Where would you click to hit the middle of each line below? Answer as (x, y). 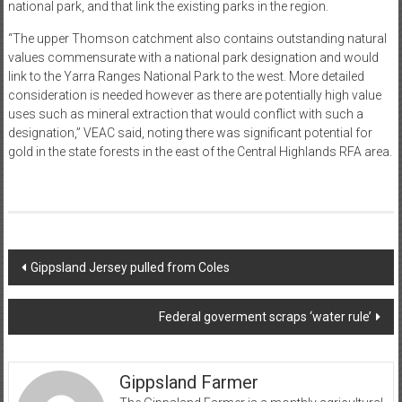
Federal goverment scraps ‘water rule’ (266, 317)
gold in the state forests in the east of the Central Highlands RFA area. (200, 152)
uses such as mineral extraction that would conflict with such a (185, 114)
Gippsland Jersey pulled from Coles (130, 268)
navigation (64, 297)
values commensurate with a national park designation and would (193, 58)
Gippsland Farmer (189, 382)
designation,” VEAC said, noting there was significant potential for (190, 133)
